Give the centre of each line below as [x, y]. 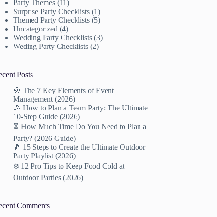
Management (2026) [44, 99]
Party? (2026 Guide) [45, 138]
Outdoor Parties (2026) [48, 177]
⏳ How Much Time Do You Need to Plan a [80, 126]
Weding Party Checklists [51, 46]
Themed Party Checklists [52, 20]
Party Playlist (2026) [45, 155]
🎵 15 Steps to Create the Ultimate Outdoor [79, 147]
